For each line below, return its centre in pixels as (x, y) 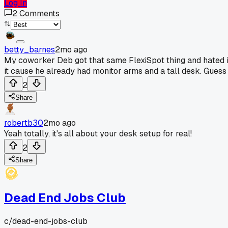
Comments (39, 13)
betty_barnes (30, 49)
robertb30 (24, 123)
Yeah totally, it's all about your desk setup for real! (98, 133)
